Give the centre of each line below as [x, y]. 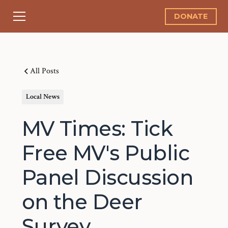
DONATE [191, 16]
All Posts [44, 71]
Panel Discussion [107, 177]
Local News [42, 97]
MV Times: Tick [97, 129]
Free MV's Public [106, 153]
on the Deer [82, 202]
